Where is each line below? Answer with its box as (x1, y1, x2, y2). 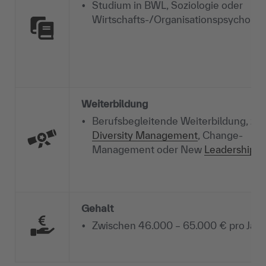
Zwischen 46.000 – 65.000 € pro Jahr (92, 220, 265, 232)
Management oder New (92, 144, 204, 156)
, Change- (198, 129, 243, 141)
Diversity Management (92, 129, 198, 141)
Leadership (204, 144, 255, 156)
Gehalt (81, 202, 113, 214)
